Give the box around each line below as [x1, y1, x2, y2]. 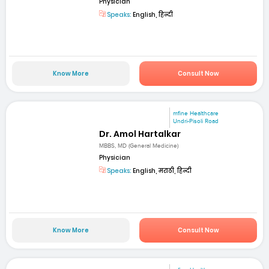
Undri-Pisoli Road [173, 118, 219, 125]
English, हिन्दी [131, 10, 174, 19]
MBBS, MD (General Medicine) [99, 142, 179, 150]
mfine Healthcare [173, 110, 219, 118]
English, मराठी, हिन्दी [131, 166, 192, 176]
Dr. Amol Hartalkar [99, 128, 181, 141]
